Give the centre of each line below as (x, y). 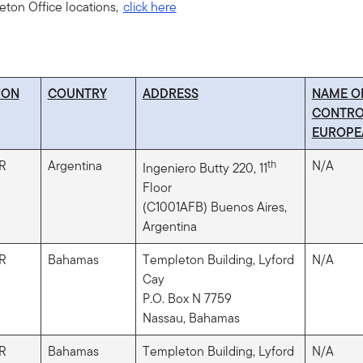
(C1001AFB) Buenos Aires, (214, 207)
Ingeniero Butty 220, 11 (205, 169)
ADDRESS (170, 93)
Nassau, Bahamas (191, 318)
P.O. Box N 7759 (187, 298)
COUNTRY (77, 93)
